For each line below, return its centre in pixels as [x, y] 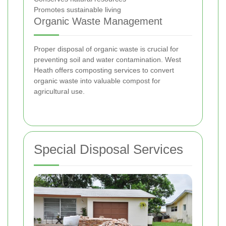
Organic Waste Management [98, 21]
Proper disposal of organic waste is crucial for [106, 49]
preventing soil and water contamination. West [107, 60]
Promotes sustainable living [77, 10]
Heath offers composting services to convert [104, 70]
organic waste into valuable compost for [97, 81]
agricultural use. [59, 92]
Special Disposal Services [108, 150]
